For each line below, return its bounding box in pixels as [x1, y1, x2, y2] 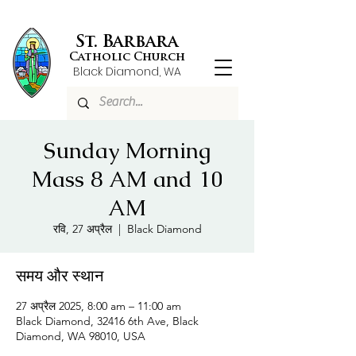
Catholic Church [68, 52, 185, 64]
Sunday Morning [44, 136, 211, 164]
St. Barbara [75, 34, 178, 51]
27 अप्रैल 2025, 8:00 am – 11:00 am [16, 299, 181, 313]
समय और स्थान [16, 265, 103, 286]
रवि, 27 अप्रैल [52, 222, 112, 236]
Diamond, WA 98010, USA [16, 329, 145, 343]
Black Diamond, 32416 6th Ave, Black [16, 314, 199, 328]
